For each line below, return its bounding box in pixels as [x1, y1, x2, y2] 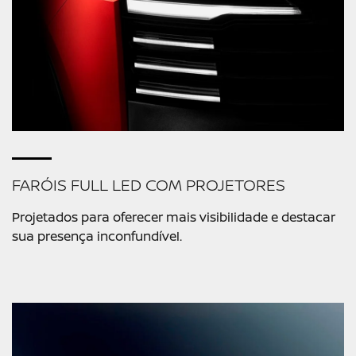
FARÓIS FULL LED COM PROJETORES [12, 174, 285, 196]
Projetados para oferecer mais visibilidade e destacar [12, 208, 335, 226]
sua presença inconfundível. [12, 227, 182, 246]
